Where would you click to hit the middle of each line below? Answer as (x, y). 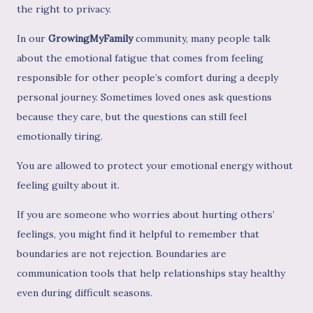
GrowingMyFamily (90, 39)
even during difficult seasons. (85, 293)
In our (32, 39)
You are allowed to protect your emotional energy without (155, 166)
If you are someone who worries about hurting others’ (146, 215)
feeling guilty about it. (68, 185)
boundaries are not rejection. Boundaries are (122, 254)
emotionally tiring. (60, 137)
